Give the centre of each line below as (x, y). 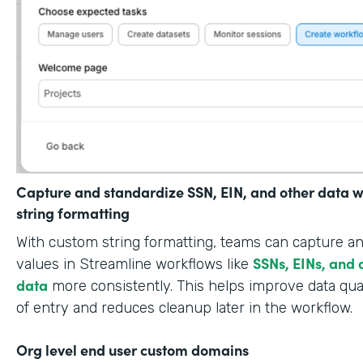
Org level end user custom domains (132, 349)
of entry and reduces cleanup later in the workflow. (184, 307)
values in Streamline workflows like (135, 264)
